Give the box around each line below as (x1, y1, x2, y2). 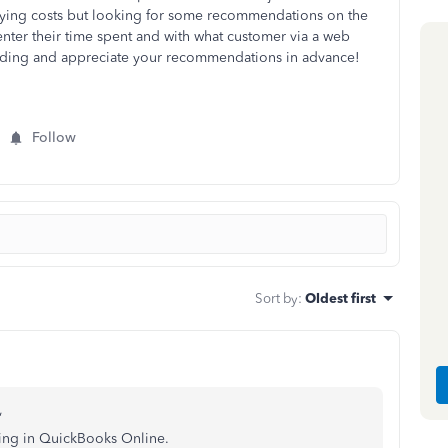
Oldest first (305, 290, 376, 306)
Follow (32, 129, 76, 146)
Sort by (255, 290, 298, 306)
